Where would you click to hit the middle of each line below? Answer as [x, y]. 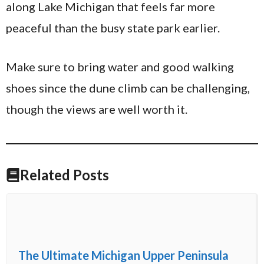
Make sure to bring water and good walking [120, 67]
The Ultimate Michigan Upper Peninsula [123, 255]
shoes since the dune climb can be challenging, [128, 88]
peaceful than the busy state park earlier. [113, 28]
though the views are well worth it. [97, 109]
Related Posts [65, 175]
